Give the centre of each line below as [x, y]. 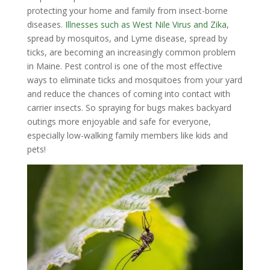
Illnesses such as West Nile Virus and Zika [146, 25]
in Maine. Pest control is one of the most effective [124, 66]
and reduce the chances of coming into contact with [128, 94]
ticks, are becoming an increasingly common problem [131, 52]
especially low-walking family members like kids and [127, 136]
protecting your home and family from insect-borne [127, 11]
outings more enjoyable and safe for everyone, [119, 122]
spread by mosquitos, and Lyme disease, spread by [127, 39]
